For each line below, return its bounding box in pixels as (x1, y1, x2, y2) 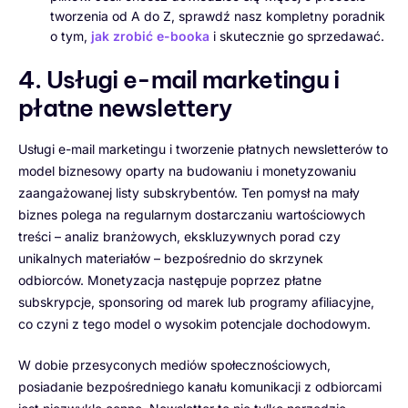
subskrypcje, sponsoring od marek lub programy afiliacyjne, (18, 294, 374, 311)
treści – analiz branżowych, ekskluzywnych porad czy (18, 229, 341, 245)
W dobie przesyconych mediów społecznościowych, (18, 357, 331, 373)
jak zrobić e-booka (91, 28, 209, 45)
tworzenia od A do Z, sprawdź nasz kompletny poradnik (50, 8, 385, 25)
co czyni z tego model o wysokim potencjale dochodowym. (18, 316, 371, 332)
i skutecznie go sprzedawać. (209, 28, 384, 45)
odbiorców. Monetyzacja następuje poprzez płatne (18, 272, 321, 289)
